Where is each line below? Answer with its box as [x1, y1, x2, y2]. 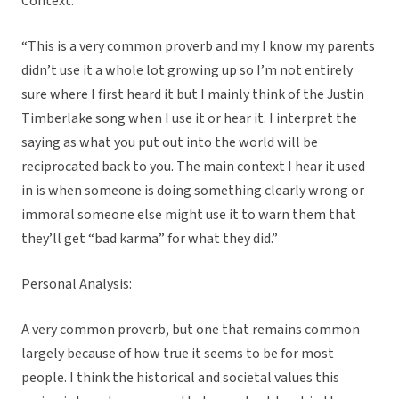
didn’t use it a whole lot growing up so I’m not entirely [21, 61, 353, 81]
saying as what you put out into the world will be [21, 133, 318, 153]
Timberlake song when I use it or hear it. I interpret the [21, 109, 357, 129]
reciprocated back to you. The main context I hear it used [21, 157, 365, 177]
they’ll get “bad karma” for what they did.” [21, 229, 278, 249]
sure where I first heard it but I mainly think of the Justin [21, 85, 364, 105]
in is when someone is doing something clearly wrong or [21, 181, 364, 201]
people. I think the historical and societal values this [21, 368, 339, 388]
